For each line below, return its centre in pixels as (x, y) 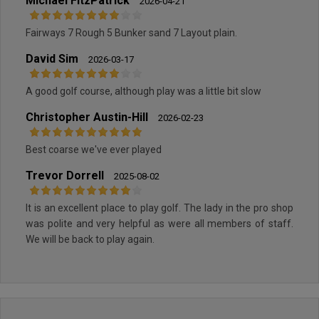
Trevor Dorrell (65, 175)
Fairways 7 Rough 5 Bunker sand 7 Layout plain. (205, 32)
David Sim (52, 58)
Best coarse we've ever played (94, 149)
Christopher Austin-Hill (87, 117)
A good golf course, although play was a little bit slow (143, 91)
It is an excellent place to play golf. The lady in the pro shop (159, 208)
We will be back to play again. (90, 239)
